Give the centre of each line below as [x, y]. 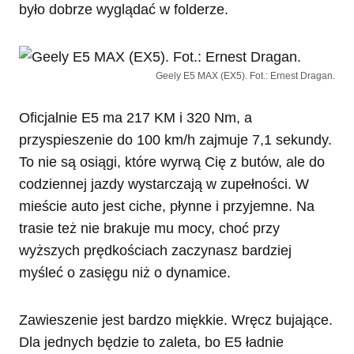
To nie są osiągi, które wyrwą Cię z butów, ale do [172, 162]
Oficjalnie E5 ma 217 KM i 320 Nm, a [136, 118]
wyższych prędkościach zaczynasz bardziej [155, 251]
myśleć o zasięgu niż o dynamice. [125, 273]
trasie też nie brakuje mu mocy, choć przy [149, 229]
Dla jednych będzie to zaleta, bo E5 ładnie [151, 343]
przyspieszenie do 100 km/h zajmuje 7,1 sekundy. [175, 140]
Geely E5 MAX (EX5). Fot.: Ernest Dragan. [245, 76]
